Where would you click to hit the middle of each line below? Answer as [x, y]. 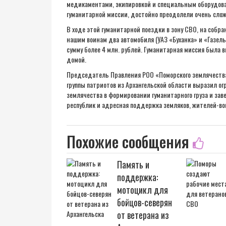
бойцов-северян [145, 202]
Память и [133, 164]
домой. [76, 59]
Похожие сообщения [130, 142]
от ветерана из [143, 215]
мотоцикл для [143, 190]
